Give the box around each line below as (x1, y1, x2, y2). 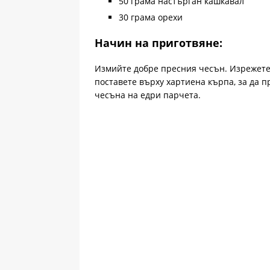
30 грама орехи (119, 11, 183, 23)
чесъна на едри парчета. (95, 89, 201, 101)
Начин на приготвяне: (95, 35, 222, 50)
